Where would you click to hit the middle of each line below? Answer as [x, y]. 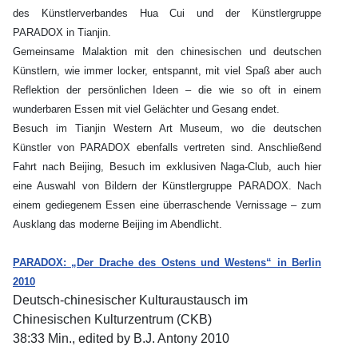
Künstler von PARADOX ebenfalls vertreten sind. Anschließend [167, 148]
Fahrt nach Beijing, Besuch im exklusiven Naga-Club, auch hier [167, 167]
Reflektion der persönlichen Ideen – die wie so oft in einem [167, 90]
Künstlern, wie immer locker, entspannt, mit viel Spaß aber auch [167, 71]
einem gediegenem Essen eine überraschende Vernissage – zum [167, 205]
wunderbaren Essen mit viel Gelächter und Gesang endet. [146, 109]
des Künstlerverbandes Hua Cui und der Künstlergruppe [167, 14]
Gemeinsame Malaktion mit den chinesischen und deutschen [167, 52]
